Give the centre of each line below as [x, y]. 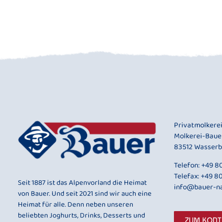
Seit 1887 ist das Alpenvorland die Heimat [82, 183]
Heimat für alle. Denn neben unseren [75, 205]
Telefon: [188, 165]
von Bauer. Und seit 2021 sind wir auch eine [84, 194]
